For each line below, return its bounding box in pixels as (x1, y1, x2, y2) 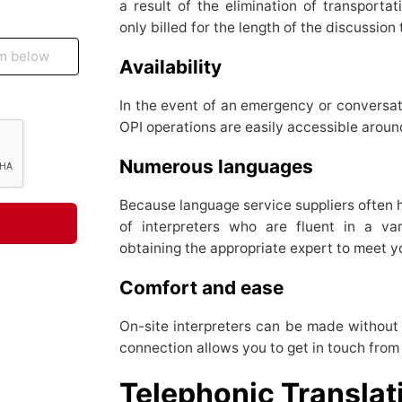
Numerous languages (118, 155, 318, 179)
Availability (118, 56, 222, 79)
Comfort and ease (118, 276, 288, 300)
